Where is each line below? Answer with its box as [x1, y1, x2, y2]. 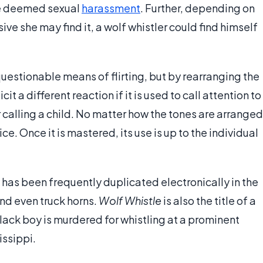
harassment [82, 1, 140, 15]
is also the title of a [161, 194, 256, 208]
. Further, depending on [140, 1, 255, 15]
